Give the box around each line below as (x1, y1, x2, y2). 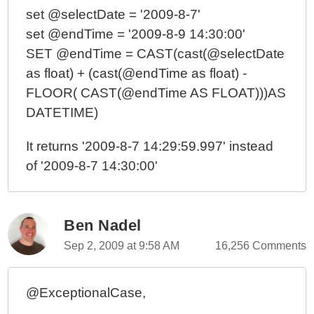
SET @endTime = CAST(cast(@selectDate (26, 46, 285, 61)
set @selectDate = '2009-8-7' (26, 7, 201, 22)
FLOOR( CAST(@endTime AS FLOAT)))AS (26, 86, 287, 100)
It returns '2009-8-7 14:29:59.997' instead (26, 139, 274, 153)
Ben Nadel (64, 217, 142, 234)
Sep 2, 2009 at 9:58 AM (64, 240, 180, 252)
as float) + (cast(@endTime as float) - (26, 66, 247, 81)
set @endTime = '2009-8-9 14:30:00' (26, 27, 246, 41)
